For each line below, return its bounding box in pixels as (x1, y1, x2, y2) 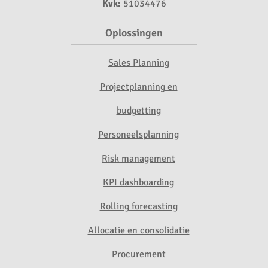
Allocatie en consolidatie (87, 224, 190, 236)
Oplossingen (105, 26, 163, 39)
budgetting (116, 105, 161, 117)
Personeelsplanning (98, 129, 179, 141)
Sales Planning (108, 57, 169, 69)
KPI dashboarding (103, 176, 174, 188)
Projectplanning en (99, 81, 178, 93)
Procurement (111, 248, 166, 260)
